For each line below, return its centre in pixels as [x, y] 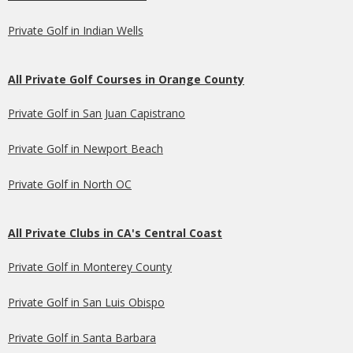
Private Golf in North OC [70, 184]
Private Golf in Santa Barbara [82, 337]
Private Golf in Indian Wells [76, 30]
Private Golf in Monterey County [90, 266]
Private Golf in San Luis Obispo [86, 302]
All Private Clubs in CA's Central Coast [115, 232]
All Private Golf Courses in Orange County [126, 79]
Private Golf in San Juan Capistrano [97, 113]
